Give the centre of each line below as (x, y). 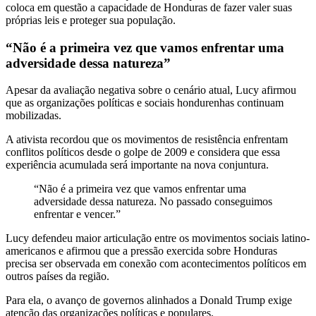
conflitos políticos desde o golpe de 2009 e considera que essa (143, 152)
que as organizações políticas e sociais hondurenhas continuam (145, 103)
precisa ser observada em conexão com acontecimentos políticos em (156, 264)
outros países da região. (57, 276)
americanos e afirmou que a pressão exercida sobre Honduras (141, 251)
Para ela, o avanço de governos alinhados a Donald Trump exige (149, 300)
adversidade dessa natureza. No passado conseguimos (153, 202)
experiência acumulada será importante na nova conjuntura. (137, 165)
